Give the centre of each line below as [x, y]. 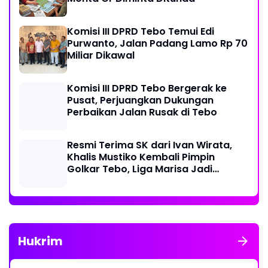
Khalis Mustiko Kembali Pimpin [141, 157]
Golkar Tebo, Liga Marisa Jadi [140, 169]
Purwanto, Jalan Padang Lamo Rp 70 [157, 44]
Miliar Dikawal [101, 56]
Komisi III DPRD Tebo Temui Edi [141, 32]
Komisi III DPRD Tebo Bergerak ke [147, 89]
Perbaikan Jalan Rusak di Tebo [142, 112]
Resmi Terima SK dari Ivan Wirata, [150, 145]
